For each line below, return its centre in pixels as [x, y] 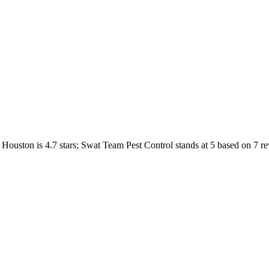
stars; [69, 145]
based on [233, 145]
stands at [192, 145]
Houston [18, 145]
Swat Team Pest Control [127, 145]
